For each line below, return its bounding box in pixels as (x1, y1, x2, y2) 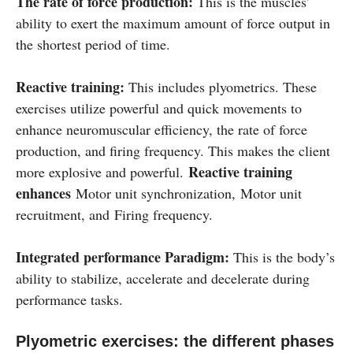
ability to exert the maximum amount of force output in (16, 13, 330, 32)
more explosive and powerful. (16, 162, 188, 181)
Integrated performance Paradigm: (16, 246, 229, 267)
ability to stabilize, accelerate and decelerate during (16, 268, 310, 288)
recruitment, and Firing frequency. (16, 204, 213, 224)
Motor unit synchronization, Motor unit (76, 183, 302, 203)
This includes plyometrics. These (124, 76, 317, 96)
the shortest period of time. (16, 34, 170, 54)
